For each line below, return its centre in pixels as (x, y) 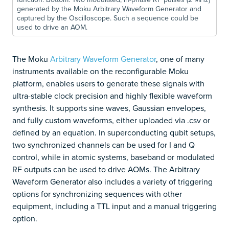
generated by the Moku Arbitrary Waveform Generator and (109, 9)
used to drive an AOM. (52, 27)
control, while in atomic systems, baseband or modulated (113, 157)
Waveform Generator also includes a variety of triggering (112, 182)
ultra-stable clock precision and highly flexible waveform (112, 96)
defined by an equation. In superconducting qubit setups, (114, 133)
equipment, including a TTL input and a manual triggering (114, 206)
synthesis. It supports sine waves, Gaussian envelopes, (109, 108)
